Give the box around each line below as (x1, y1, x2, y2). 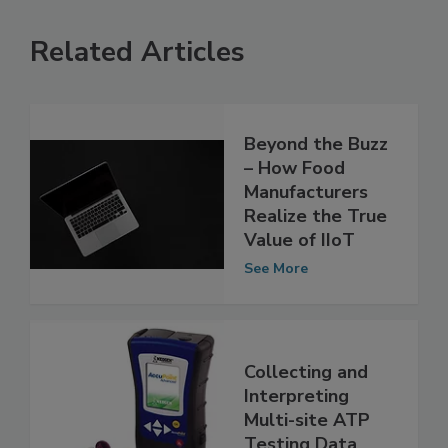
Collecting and (244, 401, 368, 426)
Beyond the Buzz (244, 173, 388, 198)
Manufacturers (244, 221, 368, 246)
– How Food (244, 197, 345, 222)
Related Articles (30, 75, 245, 114)
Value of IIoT (244, 269, 355, 294)
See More (244, 300, 308, 320)
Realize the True (244, 245, 387, 270)
